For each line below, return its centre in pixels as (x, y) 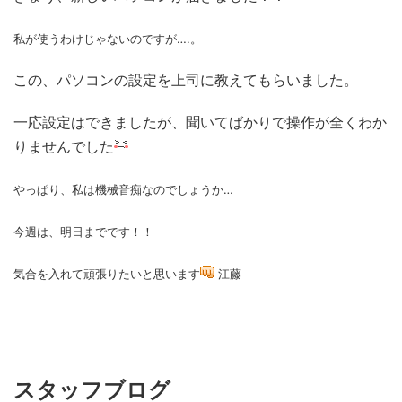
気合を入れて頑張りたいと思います (107, 274)
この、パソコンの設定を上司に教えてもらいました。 (186, 80)
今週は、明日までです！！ (83, 232)
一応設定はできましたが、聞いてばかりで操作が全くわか (200, 122)
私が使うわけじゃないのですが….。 (108, 39)
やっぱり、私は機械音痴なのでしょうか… (123, 189)
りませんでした (64, 146)
